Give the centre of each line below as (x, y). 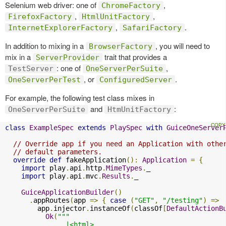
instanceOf (110, 209)
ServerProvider (68, 58)
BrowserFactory (121, 47)
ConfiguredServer (136, 80)
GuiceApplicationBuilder (68, 192)
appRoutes (51, 201)
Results (116, 176)
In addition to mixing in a (45, 46)
